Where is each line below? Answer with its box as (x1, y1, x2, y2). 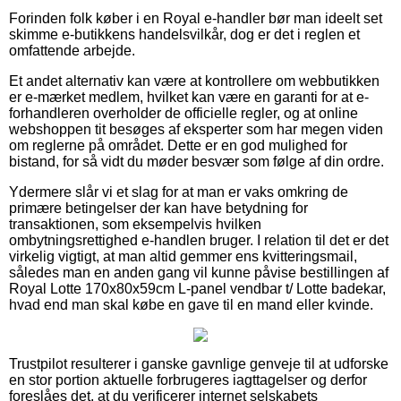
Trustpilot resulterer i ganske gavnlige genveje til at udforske (9, 355, 388, 371)
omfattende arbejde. (9, 42, 135, 58)
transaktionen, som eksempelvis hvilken (9, 216, 261, 232)
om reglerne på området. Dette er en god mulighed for (9, 137, 347, 153)
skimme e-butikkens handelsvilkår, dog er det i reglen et (9, 26, 360, 42)
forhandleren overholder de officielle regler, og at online (9, 105, 358, 121)
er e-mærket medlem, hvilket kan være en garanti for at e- (9, 89, 369, 105)
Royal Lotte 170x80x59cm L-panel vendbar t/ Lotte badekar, (9, 280, 386, 296)
